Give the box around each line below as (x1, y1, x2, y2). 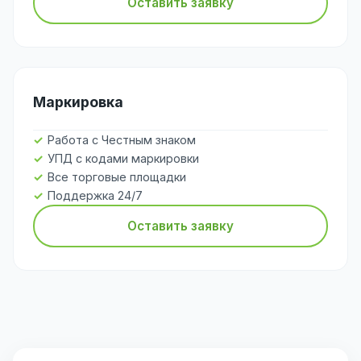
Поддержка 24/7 (48, 188, 143, 202)
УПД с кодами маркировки (48, 151, 199, 165)
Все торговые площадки (48, 169, 186, 184)
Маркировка (33, 93, 123, 110)
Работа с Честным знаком (48, 132, 196, 147)
